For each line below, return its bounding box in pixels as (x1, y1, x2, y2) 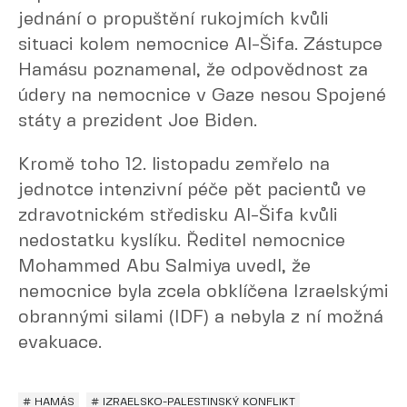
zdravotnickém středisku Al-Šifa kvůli (18, 207, 338, 224)
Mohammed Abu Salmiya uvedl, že (18, 258, 311, 275)
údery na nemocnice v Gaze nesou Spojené (18, 87, 386, 104)
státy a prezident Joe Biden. (18, 113, 257, 130)
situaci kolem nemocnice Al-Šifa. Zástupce (18, 36, 382, 54)
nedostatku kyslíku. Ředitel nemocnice (18, 233, 345, 250)
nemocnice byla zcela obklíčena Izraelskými (18, 283, 389, 301)
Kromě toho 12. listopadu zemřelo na (18, 156, 330, 174)
